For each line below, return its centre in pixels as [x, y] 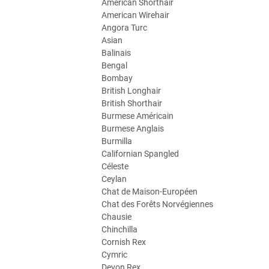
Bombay [117, 78]
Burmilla [117, 141]
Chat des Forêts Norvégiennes [157, 204]
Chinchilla [119, 229]
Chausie [116, 217]
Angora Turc [124, 28]
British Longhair [131, 91]
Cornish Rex [124, 242]
